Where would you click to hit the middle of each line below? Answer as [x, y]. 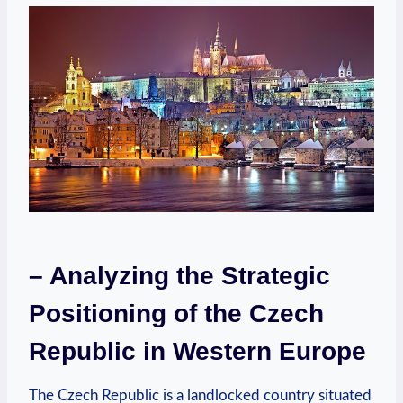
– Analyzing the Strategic [179, 275]
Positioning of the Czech [176, 313]
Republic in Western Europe [197, 351]
